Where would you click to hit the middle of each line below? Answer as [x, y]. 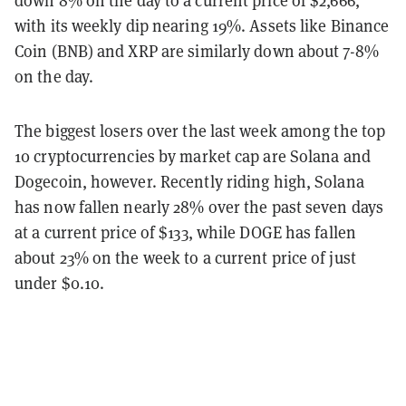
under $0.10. [60, 282]
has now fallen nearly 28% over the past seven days [199, 206]
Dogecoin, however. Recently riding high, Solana [189, 181]
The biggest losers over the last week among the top [200, 130]
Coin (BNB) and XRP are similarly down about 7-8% [197, 50]
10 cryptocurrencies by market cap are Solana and [193, 155]
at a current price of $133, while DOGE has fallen [185, 232]
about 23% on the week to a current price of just [185, 257]
